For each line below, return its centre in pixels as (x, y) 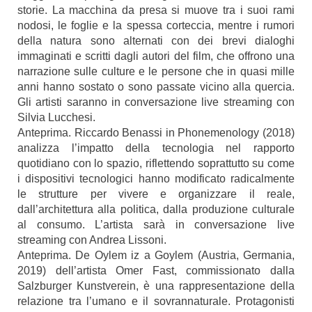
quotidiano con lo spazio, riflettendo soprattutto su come (156, 163)
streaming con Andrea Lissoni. (92, 240)
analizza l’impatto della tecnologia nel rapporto (156, 148)
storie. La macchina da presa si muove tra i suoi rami (156, 10)
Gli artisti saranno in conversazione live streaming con (156, 102)
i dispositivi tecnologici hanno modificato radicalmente (156, 179)
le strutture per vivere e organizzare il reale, (156, 194)
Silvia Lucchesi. (56, 117)
